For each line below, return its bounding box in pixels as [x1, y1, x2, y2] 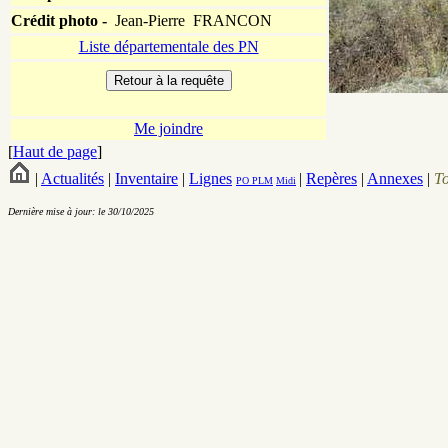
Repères [306, 170, 357, 188]
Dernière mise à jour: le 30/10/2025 [8, 206, 154, 218]
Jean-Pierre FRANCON [107, 12, 272, 30]
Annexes [367, 170, 423, 188]
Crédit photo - [11, 12, 107, 30]
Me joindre [134, 120, 203, 138]
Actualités [41, 170, 104, 188]
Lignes [189, 170, 232, 188]
